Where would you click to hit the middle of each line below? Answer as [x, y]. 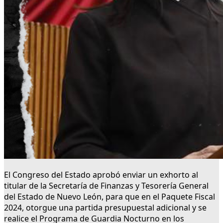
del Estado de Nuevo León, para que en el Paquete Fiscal [110, 197]
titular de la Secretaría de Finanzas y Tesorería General [106, 186]
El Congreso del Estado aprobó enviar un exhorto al [101, 175]
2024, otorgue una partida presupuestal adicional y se [105, 208]
